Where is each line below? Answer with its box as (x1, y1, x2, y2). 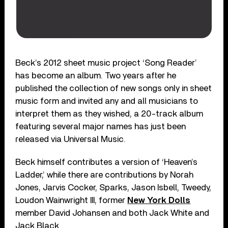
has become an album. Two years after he (15, 71, 177, 80)
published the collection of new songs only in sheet (15, 83, 212, 93)
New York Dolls (127, 195, 191, 205)
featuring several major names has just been (15, 122, 186, 131)
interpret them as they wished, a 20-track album (15, 109, 204, 118)
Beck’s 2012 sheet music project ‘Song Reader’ (15, 58, 197, 67)
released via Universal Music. (15, 134, 126, 144)
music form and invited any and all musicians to (15, 96, 198, 105)
